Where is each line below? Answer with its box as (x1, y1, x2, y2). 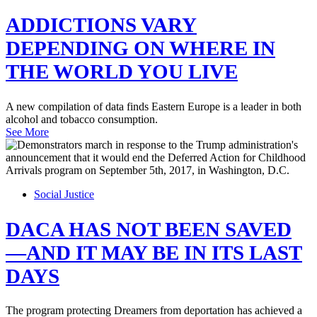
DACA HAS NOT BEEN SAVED (6, 217, 292, 241)
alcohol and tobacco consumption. (6, 113, 158, 125)
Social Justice (34, 188, 94, 200)
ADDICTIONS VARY (6, 13, 197, 36)
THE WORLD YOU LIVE (6, 59, 238, 83)
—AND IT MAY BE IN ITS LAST (6, 241, 302, 264)
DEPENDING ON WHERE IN (6, 36, 275, 59)
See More (6, 125, 49, 138)
